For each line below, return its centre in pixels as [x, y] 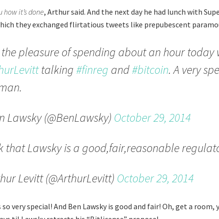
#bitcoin [150, 70]
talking [57, 70]
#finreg [92, 70]
